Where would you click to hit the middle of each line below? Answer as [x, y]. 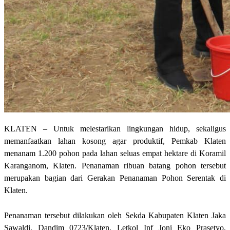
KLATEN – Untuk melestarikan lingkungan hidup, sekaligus [115, 128]
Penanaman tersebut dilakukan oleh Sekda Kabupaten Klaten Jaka [115, 215]
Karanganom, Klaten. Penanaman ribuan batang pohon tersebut [115, 165]
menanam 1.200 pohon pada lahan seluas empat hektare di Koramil [115, 153]
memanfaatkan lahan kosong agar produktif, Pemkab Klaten [115, 141]
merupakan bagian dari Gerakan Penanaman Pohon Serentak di [115, 178]
